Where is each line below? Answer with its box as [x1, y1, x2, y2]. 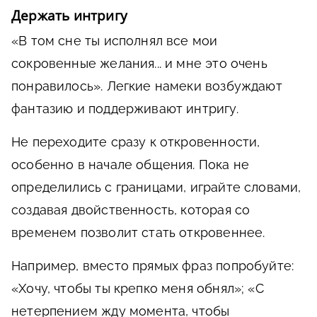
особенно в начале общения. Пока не [11, 157, 250, 173]
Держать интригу [11, 6, 127, 25]
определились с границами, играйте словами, [11, 180, 301, 195]
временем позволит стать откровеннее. [11, 225, 265, 241]
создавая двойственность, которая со [11, 202, 250, 218]
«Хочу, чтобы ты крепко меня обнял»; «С [11, 281, 264, 296]
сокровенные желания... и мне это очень [11, 56, 267, 71]
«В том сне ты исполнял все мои [11, 33, 218, 49]
